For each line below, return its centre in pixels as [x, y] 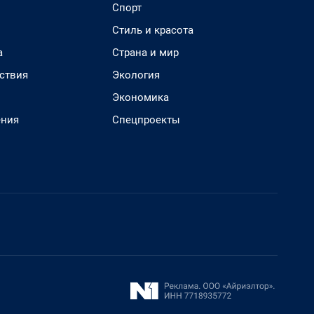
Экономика [141, 97]
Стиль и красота [153, 30]
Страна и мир [145, 53]
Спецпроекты [146, 120]
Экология [136, 75]
